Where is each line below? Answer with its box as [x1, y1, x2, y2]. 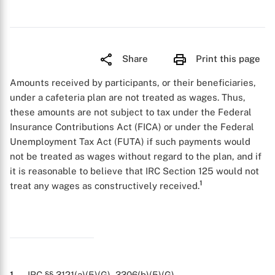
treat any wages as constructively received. [10, 180, 199, 191]
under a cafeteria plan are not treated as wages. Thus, [10, 92, 246, 103]
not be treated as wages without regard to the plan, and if [10, 151, 261, 161]
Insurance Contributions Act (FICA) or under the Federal [10, 122, 254, 132]
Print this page [196, 53, 260, 64]
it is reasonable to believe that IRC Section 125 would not [10, 166, 259, 176]
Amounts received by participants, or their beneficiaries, [10, 77, 256, 88]
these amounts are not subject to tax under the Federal [10, 107, 252, 117]
